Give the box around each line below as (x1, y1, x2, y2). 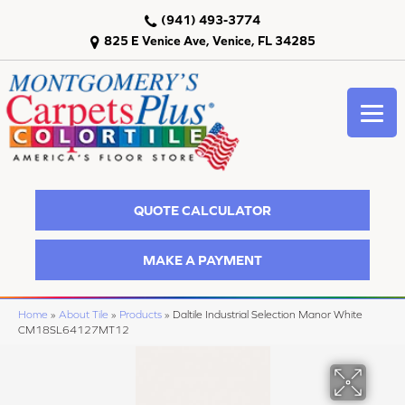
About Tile (59, 308, 108, 321)
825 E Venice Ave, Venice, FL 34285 (103, 33, 316, 48)
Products (119, 308, 162, 321)
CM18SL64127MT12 (18, 324, 129, 336)
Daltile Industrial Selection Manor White (173, 308, 363, 321)
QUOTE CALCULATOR (134, 202, 271, 218)
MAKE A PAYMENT (143, 251, 262, 268)
